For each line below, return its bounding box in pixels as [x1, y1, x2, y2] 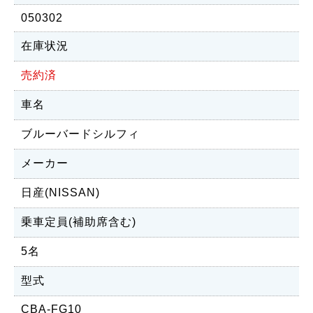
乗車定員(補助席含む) [21, 216, 136, 228]
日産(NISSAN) [21, 187, 100, 198]
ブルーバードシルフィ [21, 128, 140, 140]
